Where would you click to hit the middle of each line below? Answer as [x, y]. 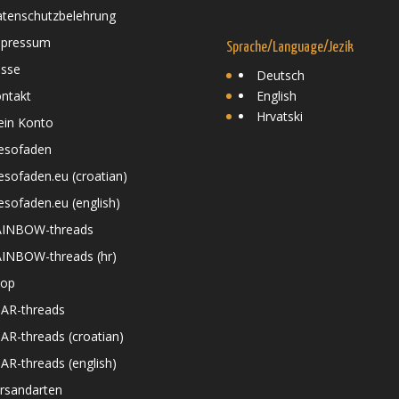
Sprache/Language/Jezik [289, 47]
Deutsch [280, 75]
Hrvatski [279, 116]
